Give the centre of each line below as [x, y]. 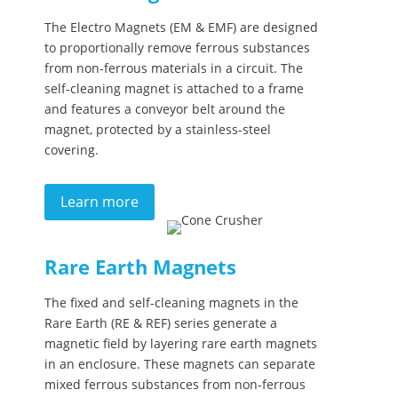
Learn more [99, 201]
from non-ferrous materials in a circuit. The [174, 68]
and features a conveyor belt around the [165, 109]
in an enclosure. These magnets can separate [180, 363]
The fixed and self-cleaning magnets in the [171, 302]
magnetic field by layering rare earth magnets [181, 343]
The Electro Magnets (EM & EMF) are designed [181, 27]
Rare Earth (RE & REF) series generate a [161, 322]
